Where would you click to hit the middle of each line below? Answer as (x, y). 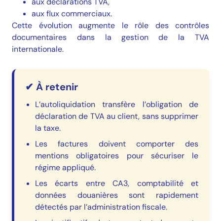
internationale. (38, 49)
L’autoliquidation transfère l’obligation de (117, 105)
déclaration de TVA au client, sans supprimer (117, 116)
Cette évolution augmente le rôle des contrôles (110, 26)
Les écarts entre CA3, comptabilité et (117, 184)
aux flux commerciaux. (72, 14)
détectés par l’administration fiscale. (101, 207)
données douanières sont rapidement (117, 195)
